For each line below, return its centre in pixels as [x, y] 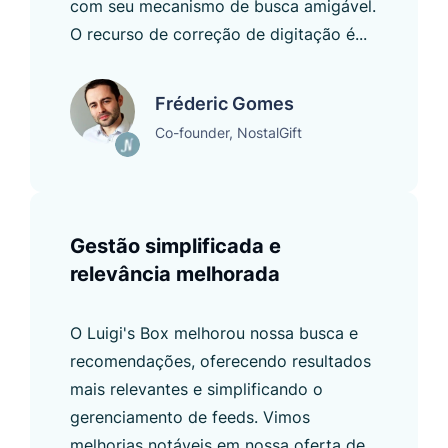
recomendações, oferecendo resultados [220, 360]
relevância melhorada [175, 273]
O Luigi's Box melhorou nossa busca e [214, 332]
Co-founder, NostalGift [228, 132]
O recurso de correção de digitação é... [218, 33]
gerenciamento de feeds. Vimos [190, 416]
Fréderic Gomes [224, 103]
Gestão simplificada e [175, 245]
